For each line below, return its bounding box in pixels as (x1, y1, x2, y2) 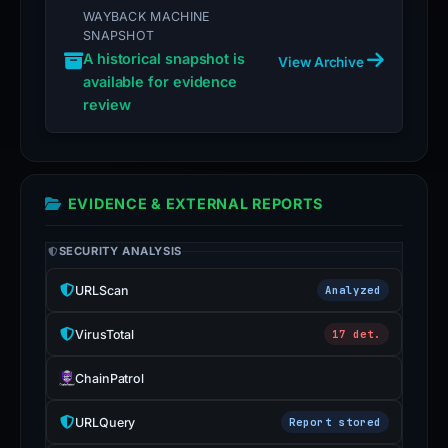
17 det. (331, 326, 381, 341)
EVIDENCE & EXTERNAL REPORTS (67, 195, 324, 212)
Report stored (289, 414, 381, 429)
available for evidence (82, 73, 238, 90)
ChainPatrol (75, 370, 145, 386)
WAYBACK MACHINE (82, 9, 211, 24)
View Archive (278, 53, 368, 70)
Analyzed (324, 282, 381, 297)
